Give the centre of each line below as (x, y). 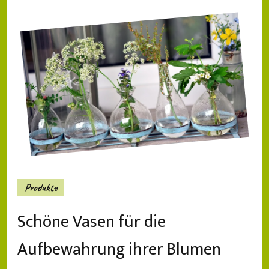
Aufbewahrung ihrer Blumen (119, 250)
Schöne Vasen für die (92, 222)
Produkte (41, 188)
